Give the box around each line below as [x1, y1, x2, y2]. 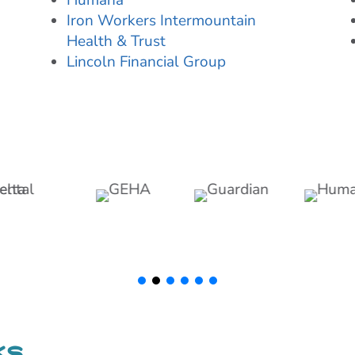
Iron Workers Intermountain [66, 10, 256, 32]
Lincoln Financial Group [66, 52, 226, 73]
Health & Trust [66, 31, 166, 52]
